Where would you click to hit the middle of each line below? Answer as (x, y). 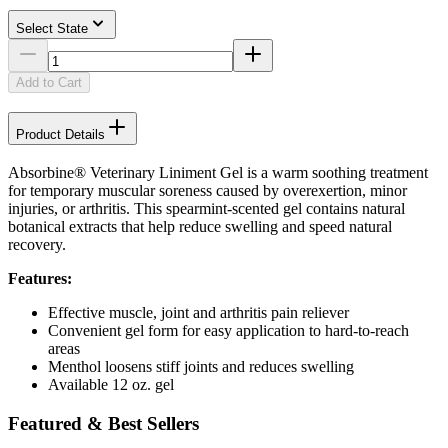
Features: (40, 278)
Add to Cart (49, 83)
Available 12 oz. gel (111, 384)
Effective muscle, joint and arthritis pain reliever (198, 312)
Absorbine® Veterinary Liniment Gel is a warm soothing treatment (218, 172)
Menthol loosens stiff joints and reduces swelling (201, 366)
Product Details (60, 135)
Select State (52, 29)
